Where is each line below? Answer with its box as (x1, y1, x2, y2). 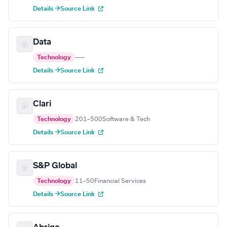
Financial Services (94, 178, 146, 184)
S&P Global (33, 162, 77, 170)
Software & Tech (102, 116, 150, 123)
